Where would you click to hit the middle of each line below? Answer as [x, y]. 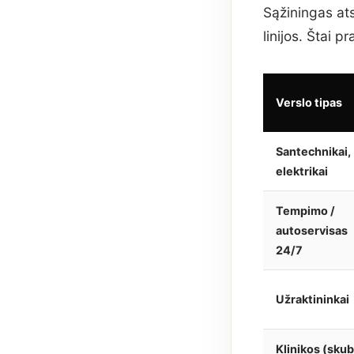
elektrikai [302, 171]
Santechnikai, [313, 151]
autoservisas [312, 230]
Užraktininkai [313, 299]
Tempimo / [305, 210]
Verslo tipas [309, 102]
